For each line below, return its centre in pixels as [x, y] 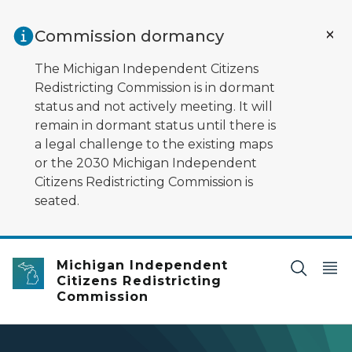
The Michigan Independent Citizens [147, 69]
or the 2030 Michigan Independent [146, 163]
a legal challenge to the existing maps [154, 144]
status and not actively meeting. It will [154, 106]
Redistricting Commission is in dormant [155, 88]
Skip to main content [71, 16]
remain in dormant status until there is [155, 125]
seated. [57, 201]
